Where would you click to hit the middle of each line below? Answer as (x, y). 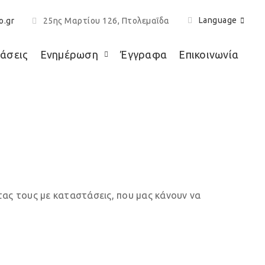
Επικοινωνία (209, 54)
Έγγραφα (143, 54)
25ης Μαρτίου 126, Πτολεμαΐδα (106, 20)
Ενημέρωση (69, 54)
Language (218, 20)
